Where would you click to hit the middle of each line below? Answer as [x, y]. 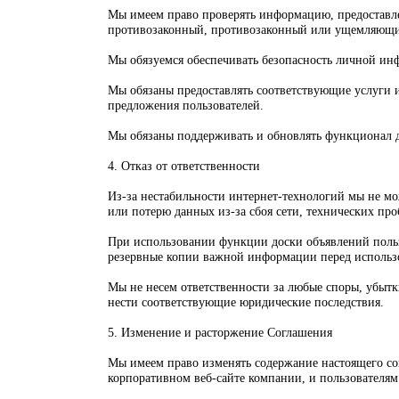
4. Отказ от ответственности [184, 165]
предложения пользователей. [186, 105]
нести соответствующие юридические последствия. [246, 301]
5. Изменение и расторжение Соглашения [220, 332]
